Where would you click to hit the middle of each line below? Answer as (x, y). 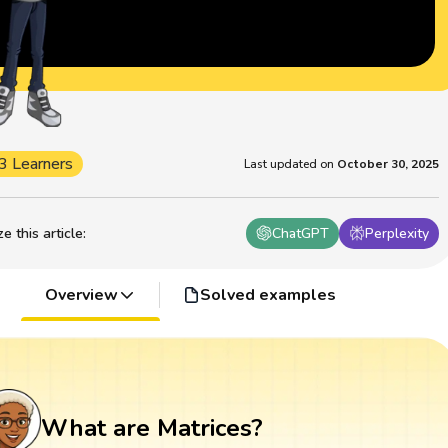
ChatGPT (301, 233)
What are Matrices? (151, 428)
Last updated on (289, 163)
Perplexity (397, 233)
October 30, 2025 (388, 163)
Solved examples (267, 294)
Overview (81, 294)
